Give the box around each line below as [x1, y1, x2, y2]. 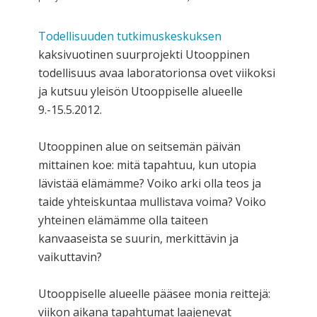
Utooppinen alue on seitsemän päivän [38, 138, 241, 154]
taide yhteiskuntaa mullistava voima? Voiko [38, 193, 266, 209]
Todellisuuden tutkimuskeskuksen [38, 28, 221, 44]
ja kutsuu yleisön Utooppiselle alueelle [38, 83, 243, 99]
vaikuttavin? [38, 248, 102, 265]
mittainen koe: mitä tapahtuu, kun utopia [38, 156, 256, 173]
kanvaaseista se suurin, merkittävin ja [38, 230, 238, 246]
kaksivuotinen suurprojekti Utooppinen [38, 46, 250, 62]
